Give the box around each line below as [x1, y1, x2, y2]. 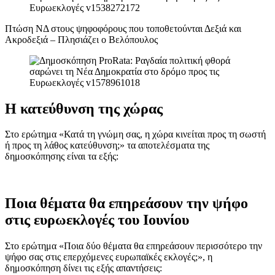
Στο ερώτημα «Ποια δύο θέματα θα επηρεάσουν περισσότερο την [5, 241, 262, 252]
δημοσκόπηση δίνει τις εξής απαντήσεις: [5, 263, 162, 274]
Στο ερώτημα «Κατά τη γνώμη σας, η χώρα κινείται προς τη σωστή [5, 129, 266, 140]
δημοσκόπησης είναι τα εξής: [5, 151, 118, 162]
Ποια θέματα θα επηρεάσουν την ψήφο [5, 195, 248, 212]
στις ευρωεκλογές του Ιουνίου [5, 212, 189, 228]
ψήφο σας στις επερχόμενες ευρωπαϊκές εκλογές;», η [5, 252, 212, 263]
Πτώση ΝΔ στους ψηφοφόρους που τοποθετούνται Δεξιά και [5, 23, 241, 34]
